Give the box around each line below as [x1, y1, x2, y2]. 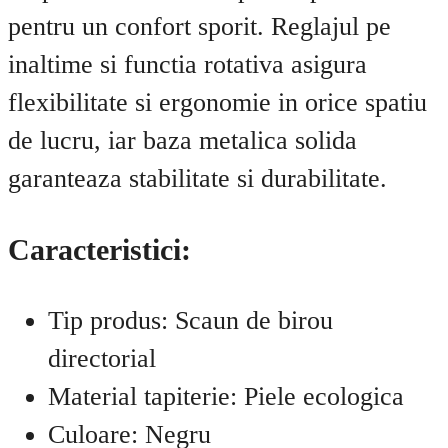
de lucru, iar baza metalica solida [8, 125, 357, 155]
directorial [48, 343, 156, 373]
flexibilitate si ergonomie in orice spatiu [8, 87, 427, 117]
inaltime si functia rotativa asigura [8, 49, 367, 79]
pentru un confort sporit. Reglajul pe [8, 11, 391, 41]
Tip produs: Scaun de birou [48, 305, 333, 335]
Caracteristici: [8, 232, 191, 266]
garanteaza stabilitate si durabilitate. [8, 163, 387, 193]
